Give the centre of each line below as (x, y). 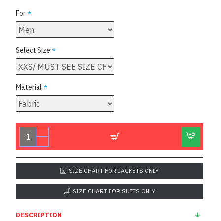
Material (29, 87)
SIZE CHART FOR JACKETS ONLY (114, 170)
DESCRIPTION (39, 215)
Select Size (33, 50)
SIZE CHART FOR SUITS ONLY (114, 191)
